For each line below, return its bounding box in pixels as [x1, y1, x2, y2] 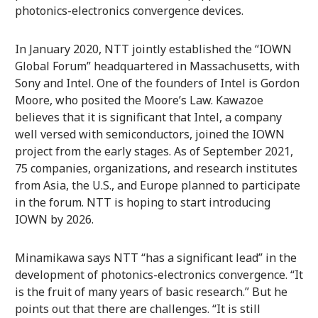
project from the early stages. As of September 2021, [14, 143, 293, 160]
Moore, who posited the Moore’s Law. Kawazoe [14, 92, 263, 109]
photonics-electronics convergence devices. [14, 3, 243, 19]
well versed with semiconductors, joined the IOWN [14, 126, 285, 143]
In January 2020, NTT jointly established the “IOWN [14, 41, 292, 57]
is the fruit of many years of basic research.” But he [14, 284, 287, 300]
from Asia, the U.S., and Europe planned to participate [14, 177, 300, 194]
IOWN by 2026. [14, 212, 94, 228]
